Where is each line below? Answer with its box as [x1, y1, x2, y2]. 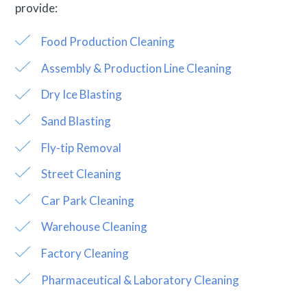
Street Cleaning [40, 167, 121, 182]
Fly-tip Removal [40, 140, 121, 155]
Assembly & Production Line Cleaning [40, 60, 232, 75]
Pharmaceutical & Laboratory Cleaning [40, 272, 239, 287]
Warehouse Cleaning [40, 219, 147, 234]
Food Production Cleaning [40, 34, 175, 49]
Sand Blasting [40, 114, 111, 129]
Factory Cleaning [40, 245, 129, 260]
